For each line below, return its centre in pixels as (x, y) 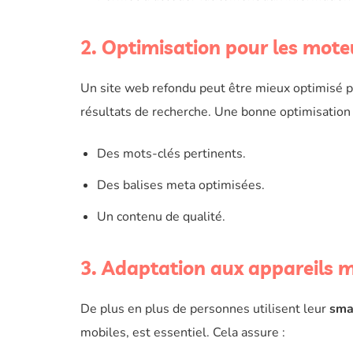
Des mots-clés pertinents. (171, 154)
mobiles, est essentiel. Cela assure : (183, 333)
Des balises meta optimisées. (180, 185)
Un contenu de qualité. (161, 217)
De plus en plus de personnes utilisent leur (205, 309)
